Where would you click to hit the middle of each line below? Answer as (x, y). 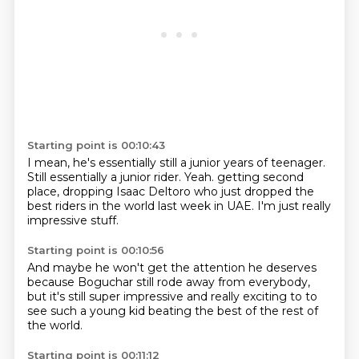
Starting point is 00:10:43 (96, 145)
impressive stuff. (73, 220)
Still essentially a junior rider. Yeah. (122, 177)
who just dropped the (254, 192)
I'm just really (294, 206)
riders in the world (106, 206)
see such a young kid (87, 311)
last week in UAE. (207, 206)
